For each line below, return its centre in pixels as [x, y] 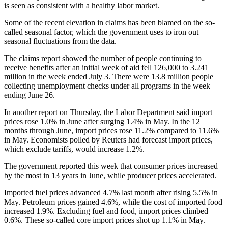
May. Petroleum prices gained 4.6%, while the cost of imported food [113, 202]
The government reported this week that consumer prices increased [111, 166]
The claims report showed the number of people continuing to [103, 58]
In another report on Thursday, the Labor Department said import [108, 112]
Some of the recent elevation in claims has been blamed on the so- [109, 22]
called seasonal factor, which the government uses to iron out [101, 32]
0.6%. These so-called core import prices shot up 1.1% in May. [105, 220]
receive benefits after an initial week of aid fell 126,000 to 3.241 [106, 67]
